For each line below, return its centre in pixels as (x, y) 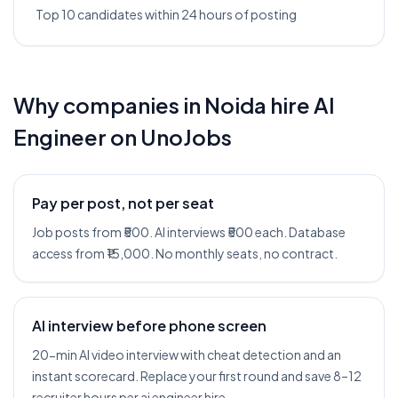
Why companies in (109, 105)
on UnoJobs (169, 137)
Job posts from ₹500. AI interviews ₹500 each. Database (189, 232)
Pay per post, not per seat (123, 203)
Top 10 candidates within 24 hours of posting (166, 14)
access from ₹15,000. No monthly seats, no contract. (185, 253)
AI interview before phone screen (149, 326)
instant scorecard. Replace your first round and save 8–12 (197, 376)
